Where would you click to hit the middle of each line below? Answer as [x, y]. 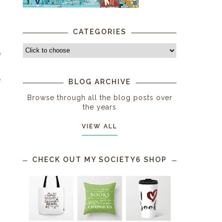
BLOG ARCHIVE [100, 82]
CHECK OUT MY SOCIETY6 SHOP [100, 159]
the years [100, 107]
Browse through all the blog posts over [100, 97]
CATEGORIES [100, 31]
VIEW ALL [100, 126]
